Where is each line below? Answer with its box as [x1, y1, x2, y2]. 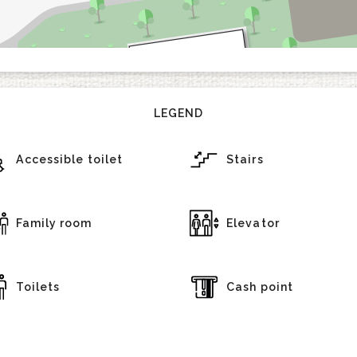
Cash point [226, 280, 293, 293]
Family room [15, 217, 92, 229]
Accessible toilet [15, 153, 124, 166]
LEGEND [153, 107, 204, 120]
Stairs [226, 153, 264, 166]
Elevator [226, 217, 280, 229]
